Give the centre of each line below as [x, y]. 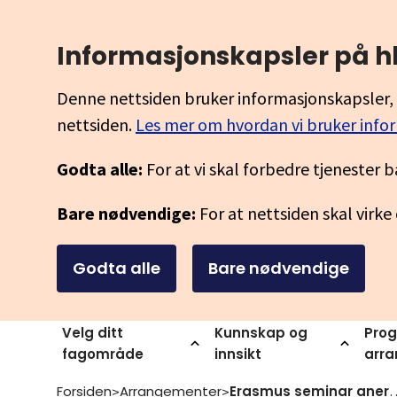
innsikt [238, 354]
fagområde [103, 354]
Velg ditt [93, 333]
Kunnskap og [261, 333]
